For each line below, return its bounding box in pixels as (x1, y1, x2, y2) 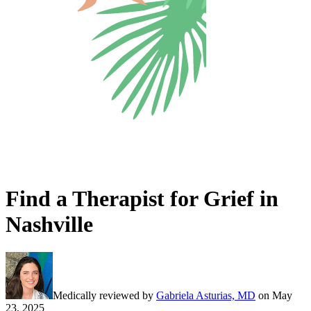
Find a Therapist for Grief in (6, 185, 278, 211)
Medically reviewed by (53, 289, 153, 302)
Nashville (6, 211, 93, 237)
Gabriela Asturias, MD (156, 289, 255, 302)
